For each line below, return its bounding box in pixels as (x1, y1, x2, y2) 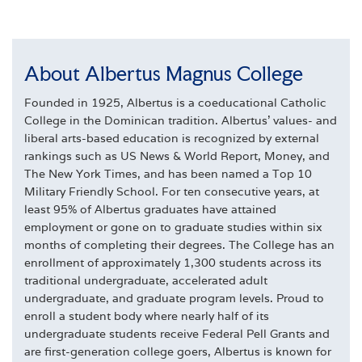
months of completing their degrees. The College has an (24, 238, 335, 253)
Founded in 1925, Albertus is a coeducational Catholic (24, 95, 326, 111)
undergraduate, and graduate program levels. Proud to (24, 291, 324, 306)
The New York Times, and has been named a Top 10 (24, 166, 312, 182)
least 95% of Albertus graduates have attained (24, 202, 276, 217)
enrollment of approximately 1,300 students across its (24, 255, 322, 271)
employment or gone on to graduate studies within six (24, 220, 322, 235)
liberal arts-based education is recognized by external (24, 131, 319, 146)
